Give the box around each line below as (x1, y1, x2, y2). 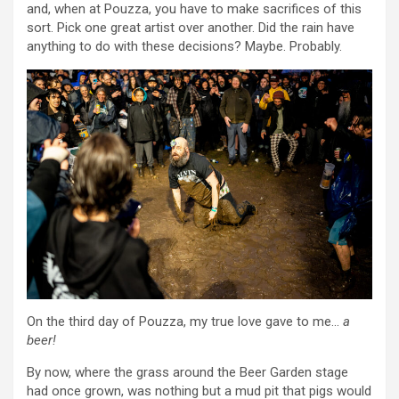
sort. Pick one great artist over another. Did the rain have (27, 19, 354, 36)
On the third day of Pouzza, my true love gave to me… (27, 313, 343, 330)
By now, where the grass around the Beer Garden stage (27, 364, 348, 381)
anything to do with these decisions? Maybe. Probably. (27, 37, 342, 54)
